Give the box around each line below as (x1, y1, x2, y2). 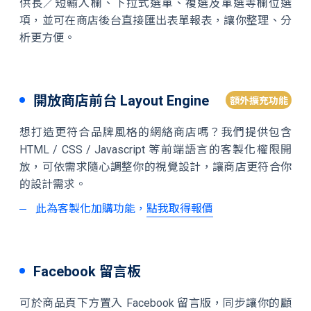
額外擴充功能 (229, 95, 288, 106)
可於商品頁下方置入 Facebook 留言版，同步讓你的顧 (19, 296, 292, 310)
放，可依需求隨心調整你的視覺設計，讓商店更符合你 (19, 160, 292, 174)
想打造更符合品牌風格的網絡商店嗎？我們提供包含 (19, 126, 292, 139)
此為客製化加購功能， (35, 202, 146, 215)
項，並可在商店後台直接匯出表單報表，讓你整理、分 (19, 14, 292, 27)
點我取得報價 (146, 202, 213, 215)
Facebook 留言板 (33, 263, 141, 280)
